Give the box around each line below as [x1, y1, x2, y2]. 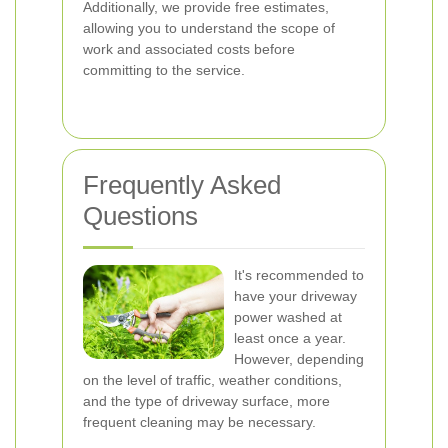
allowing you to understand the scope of [83, 20, 335, 36]
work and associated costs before [83, 41, 295, 57]
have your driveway [234, 288, 357, 304]
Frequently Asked [83, 170, 281, 200]
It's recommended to [234, 267, 364, 283]
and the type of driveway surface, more [83, 393, 330, 409]
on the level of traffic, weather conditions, [83, 372, 342, 388]
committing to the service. [83, 62, 245, 78]
